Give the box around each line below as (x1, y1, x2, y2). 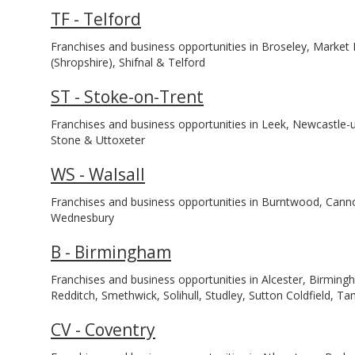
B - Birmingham (51, 241, 171, 263)
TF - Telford (51, 8, 141, 30)
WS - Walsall (51, 163, 145, 185)
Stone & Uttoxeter (51, 132, 145, 147)
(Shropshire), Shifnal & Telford (51, 55, 205, 70)
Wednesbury (51, 210, 114, 225)
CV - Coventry (51, 319, 155, 341)
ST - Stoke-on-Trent (51, 86, 204, 108)
